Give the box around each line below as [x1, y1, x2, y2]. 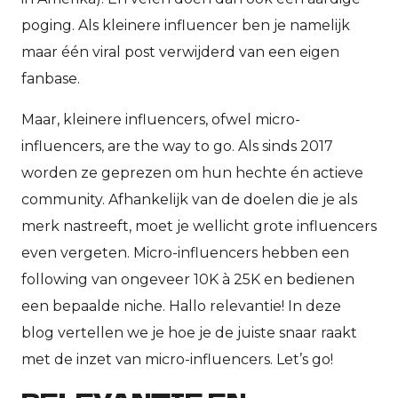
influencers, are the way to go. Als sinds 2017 [21, 138, 333, 155]
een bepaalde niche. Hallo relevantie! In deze [21, 298, 341, 314]
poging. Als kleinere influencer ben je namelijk [21, 17, 350, 34]
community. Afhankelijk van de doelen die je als [21, 191, 357, 208]
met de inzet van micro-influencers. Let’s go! [21, 351, 333, 368]
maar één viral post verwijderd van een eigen [21, 44, 339, 60]
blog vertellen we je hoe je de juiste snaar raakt [21, 324, 357, 341]
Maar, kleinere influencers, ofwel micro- [21, 111, 300, 128]
